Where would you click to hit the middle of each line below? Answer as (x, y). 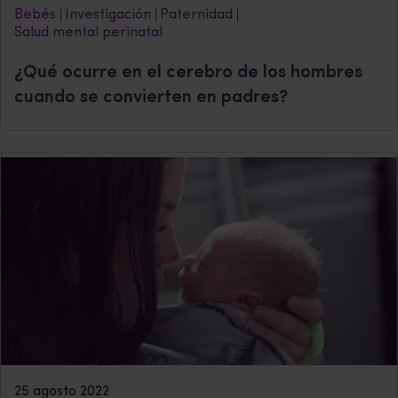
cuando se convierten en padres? (151, 97)
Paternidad (196, 15)
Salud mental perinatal (88, 32)
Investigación (108, 15)
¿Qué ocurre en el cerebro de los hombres (188, 72)
